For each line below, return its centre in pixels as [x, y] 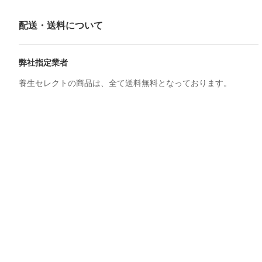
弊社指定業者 [43, 63]
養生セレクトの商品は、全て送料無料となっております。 [125, 83]
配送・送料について [61, 26]
